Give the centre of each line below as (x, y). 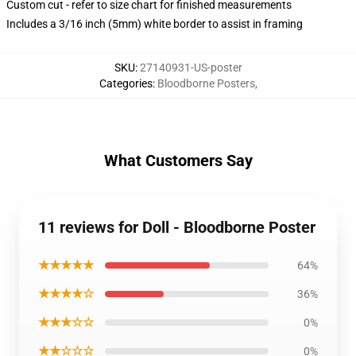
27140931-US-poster (191, 68)
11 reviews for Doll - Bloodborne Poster (177, 227)
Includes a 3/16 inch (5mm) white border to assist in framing (155, 24)
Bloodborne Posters (206, 83)
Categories (126, 83)
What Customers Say (178, 161)
